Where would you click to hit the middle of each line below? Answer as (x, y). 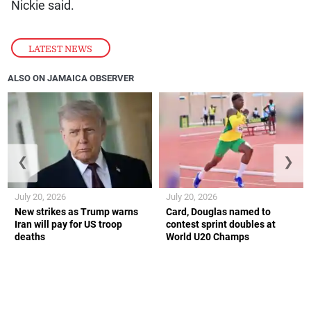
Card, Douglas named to (218, 212)
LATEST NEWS (61, 49)
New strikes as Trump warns (77, 212)
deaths (30, 237)
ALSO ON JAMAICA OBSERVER (71, 78)
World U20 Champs (208, 237)
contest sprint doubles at (221, 225)
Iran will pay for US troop (69, 225)
